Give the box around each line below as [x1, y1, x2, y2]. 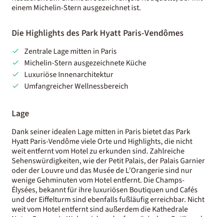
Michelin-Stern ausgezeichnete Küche [24, 57, 146, 68]
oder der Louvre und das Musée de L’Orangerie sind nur [12, 165, 192, 176]
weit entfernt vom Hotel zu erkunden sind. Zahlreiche [12, 145, 185, 156]
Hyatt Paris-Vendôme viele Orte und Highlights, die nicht [12, 136, 192, 147]
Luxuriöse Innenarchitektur [24, 69, 113, 80]
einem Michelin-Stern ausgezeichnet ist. [12, 2, 141, 13]
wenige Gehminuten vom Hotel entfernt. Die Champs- [12, 174, 185, 186]
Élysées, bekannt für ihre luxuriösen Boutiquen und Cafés [12, 184, 198, 195]
